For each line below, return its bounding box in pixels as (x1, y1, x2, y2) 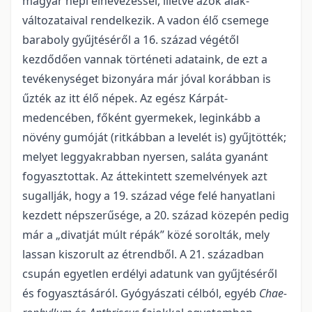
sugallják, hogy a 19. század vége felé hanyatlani (22, 188, 275, 203)
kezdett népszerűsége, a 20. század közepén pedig (22, 208, 289, 223)
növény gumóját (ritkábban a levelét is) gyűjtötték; (22, 130, 286, 145)
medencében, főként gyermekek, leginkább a (22, 110, 260, 125)
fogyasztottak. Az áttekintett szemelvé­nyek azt (22, 169, 267, 184)
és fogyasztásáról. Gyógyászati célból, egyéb (22, 286, 259, 301)
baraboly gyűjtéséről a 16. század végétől (22, 32, 239, 47)
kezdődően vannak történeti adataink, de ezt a (22, 52, 267, 67)
